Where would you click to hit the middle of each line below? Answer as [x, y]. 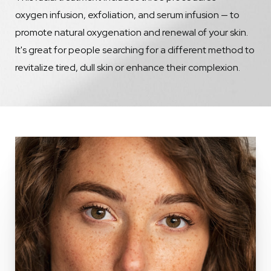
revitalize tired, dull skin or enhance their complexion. [128, 67]
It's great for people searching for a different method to [135, 50]
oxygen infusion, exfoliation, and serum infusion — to [127, 15]
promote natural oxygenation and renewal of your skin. [132, 32]
